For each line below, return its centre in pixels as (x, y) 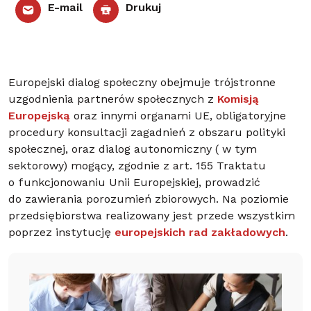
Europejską (39, 117)
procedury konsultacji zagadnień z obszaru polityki (147, 133)
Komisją (238, 100)
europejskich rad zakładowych (200, 233)
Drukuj (142, 9)
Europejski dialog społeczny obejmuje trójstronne (142, 83)
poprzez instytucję (61, 233)
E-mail (64, 9)
